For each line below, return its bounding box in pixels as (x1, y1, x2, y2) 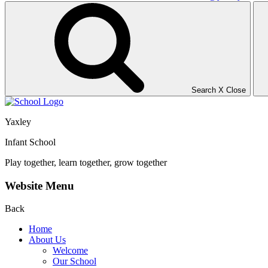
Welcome (53, 245, 88, 256)
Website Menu (5, 179, 74, 192)
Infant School (5, 136, 56, 147)
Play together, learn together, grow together (5, 157, 167, 167)
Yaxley (5, 116, 31, 127)
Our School (53, 256, 96, 267)
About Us (29, 234, 66, 245)
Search (191, 85, 216, 95)
